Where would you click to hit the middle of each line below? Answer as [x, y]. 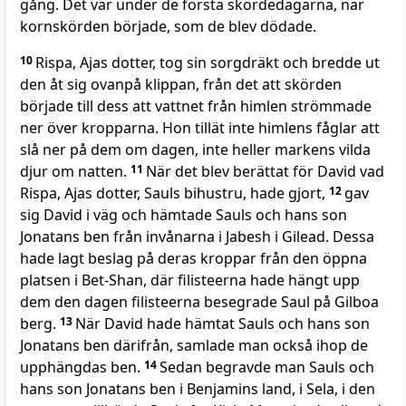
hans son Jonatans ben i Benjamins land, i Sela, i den [198, 389]
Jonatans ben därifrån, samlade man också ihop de [194, 346]
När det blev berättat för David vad [265, 172]
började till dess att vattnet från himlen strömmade [196, 106]
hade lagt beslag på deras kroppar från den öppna [193, 259]
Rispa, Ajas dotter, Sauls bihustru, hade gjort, [174, 193]
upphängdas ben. [82, 367]
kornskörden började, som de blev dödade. [168, 27]
